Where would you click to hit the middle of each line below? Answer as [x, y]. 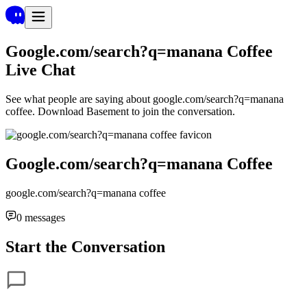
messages [44, 217]
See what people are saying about [78, 99]
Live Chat [40, 70]
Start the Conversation [85, 246]
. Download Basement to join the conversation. [134, 111]
